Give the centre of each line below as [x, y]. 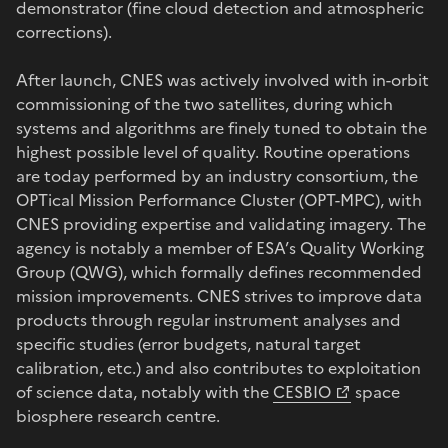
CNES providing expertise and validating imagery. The [221, 223]
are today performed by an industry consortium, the [217, 175]
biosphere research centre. [118, 415]
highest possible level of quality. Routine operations [213, 151]
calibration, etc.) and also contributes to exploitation [218, 367]
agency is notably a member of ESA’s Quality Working [220, 247]
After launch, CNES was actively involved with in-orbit [222, 79]
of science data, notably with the [144, 391]
